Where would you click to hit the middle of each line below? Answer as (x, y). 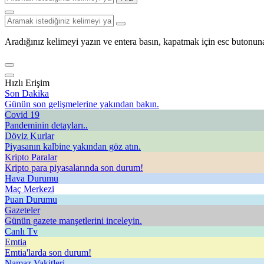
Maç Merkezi (29, 189)
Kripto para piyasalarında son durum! (74, 168)
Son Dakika (27, 93)
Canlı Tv (21, 231)
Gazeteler (22, 210)
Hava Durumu (32, 178)
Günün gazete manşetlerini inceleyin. (73, 221)
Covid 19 (22, 115)
